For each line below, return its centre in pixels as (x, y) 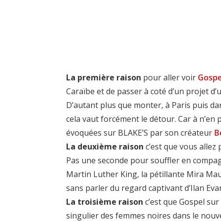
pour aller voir (170, 77)
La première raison (104, 77)
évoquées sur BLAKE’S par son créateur (140, 132)
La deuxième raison (105, 146)
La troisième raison (105, 202)
